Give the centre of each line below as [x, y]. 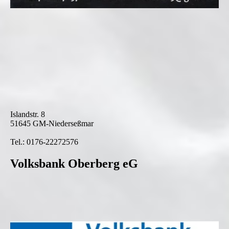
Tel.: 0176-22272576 [44, 142]
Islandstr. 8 [28, 114]
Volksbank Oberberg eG [74, 164]
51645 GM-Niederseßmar [52, 124]
